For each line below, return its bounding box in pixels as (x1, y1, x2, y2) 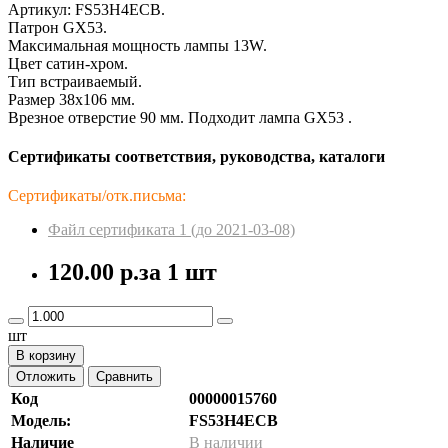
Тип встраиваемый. (8, 72, 142, 90)
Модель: (11, 412, 71, 430)
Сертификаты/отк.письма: (8, 187, 186, 205)
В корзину (16, 348, 76, 364)
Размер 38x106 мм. (8, 90, 135, 108)
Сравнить (96, 369, 153, 385)
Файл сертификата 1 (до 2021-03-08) (48, 221, 295, 239)
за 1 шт (139, 259, 217, 286)
